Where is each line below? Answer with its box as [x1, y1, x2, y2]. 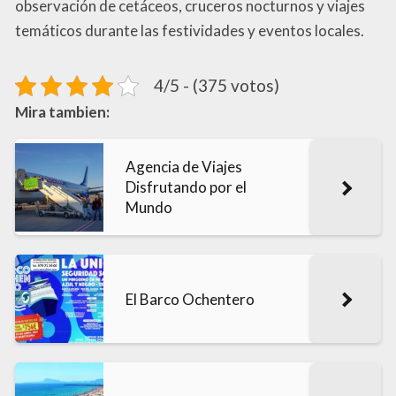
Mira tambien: [15, 103, 110, 122]
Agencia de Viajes [126, 157, 242, 177]
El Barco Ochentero [126, 289, 255, 308]
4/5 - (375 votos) [154, 75, 279, 96]
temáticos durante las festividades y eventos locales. [15, 21, 364, 41]
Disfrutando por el [126, 178, 247, 197]
